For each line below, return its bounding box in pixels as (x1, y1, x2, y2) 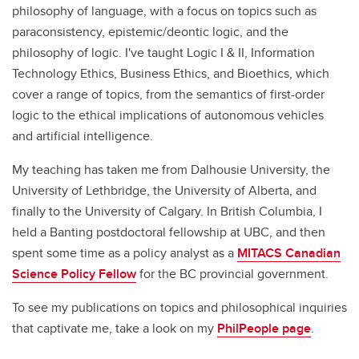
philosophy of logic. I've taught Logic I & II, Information (12, 42, 315, 62)
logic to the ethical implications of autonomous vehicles (12, 105, 324, 124)
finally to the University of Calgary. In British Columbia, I (12, 201, 322, 220)
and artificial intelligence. (12, 126, 153, 145)
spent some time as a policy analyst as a (12, 243, 237, 262)
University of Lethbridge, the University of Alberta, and (12, 180, 317, 200)
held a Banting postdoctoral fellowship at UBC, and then (12, 222, 325, 241)
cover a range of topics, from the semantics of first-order (12, 84, 325, 103)
